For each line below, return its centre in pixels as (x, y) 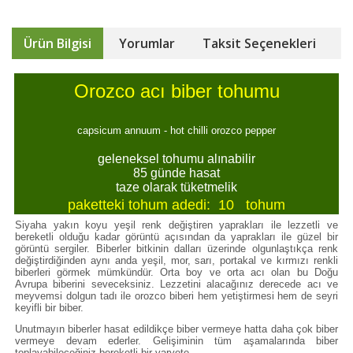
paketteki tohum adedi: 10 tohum (176, 205)
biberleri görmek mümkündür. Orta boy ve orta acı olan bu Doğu (176, 272)
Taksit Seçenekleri (259, 43)
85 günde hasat (176, 173)
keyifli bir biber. (49, 308)
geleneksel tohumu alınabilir (176, 159)
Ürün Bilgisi (58, 43)
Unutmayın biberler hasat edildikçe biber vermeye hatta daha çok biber (176, 329)
